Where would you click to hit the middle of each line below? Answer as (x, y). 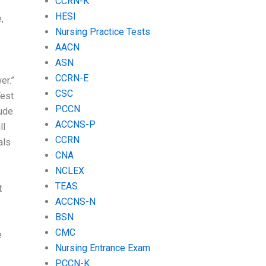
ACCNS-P (75, 124)
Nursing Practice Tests (102, 31)
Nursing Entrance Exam (102, 248)
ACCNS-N (75, 201)
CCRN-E (72, 78)
